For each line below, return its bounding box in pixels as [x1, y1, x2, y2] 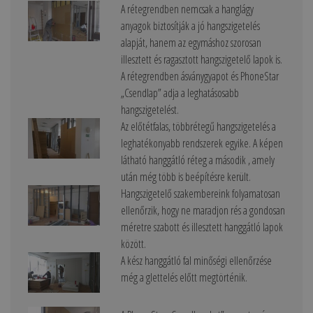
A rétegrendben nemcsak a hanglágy [120, 1, 254, 17]
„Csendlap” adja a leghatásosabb [120, 85, 239, 101]
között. [120, 236, 146, 252]
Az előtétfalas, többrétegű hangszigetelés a [120, 119, 276, 135]
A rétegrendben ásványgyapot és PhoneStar [120, 68, 279, 85]
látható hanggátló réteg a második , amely [120, 152, 275, 168]
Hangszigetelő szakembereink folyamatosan [120, 186, 280, 202]
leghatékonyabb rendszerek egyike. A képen [120, 136, 283, 152]
